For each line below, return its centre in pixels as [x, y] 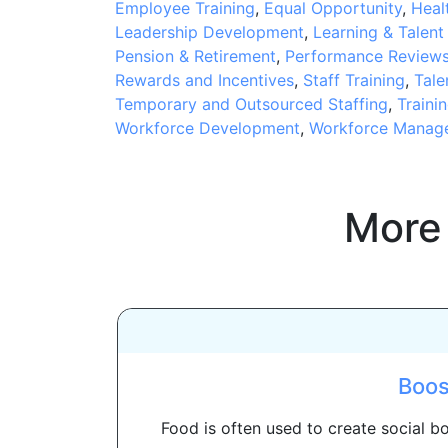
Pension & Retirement [195, 55]
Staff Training [353, 79]
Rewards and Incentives [204, 79]
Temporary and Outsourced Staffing [251, 103]
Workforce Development [207, 127]
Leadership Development [209, 31]
